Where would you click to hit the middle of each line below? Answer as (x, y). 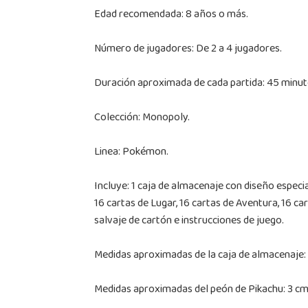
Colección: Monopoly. (142, 118)
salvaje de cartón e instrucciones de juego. (189, 221)
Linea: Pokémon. (131, 153)
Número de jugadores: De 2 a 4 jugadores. (188, 49)
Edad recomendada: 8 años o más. (171, 15)
